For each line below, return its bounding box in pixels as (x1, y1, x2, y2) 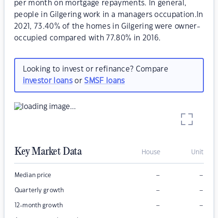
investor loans (22, 77, 73, 85)
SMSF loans (84, 77, 125, 85)
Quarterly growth (15, 187, 64, 194)
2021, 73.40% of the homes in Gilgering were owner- (14, 23, 200, 30)
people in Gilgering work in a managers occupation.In (14, 11, 203, 18)
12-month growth (15, 202, 63, 209)
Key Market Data (15, 146, 82, 158)
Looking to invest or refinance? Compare (22, 65, 168, 73)
